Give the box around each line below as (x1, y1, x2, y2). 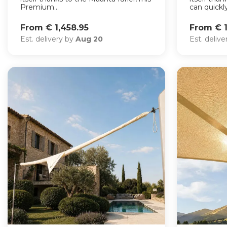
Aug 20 (75, 34, 103, 44)
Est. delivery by (20, 34, 75, 44)
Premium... (20, 3, 59, 12)
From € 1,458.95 (20, 22, 89, 32)
